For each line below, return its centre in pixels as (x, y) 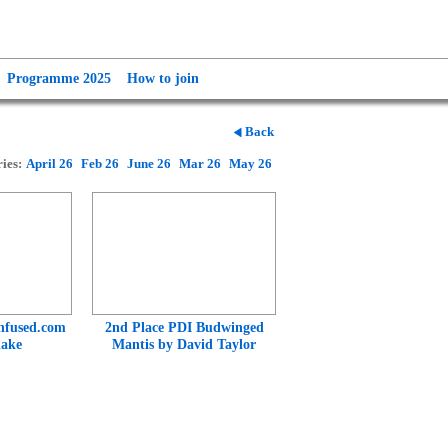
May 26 (250, 164)
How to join (163, 78)
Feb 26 (100, 164)
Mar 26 (200, 164)
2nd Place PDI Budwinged (184, 327)
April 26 (49, 164)
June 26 (149, 164)
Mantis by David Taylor (184, 344)
